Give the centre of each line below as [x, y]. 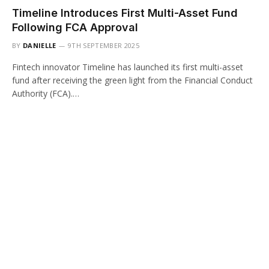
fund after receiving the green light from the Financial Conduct [132, 80]
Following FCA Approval [75, 27]
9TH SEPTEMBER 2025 [104, 45]
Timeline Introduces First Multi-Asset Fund [125, 13]
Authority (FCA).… [46, 93]
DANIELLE [40, 45]
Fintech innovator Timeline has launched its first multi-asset [128, 67]
